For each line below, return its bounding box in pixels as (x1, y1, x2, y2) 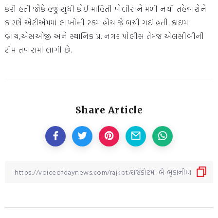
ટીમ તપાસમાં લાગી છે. (5, 44, 72, 56)
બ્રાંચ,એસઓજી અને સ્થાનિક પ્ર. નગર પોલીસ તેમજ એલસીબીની (5, 30, 204, 42)
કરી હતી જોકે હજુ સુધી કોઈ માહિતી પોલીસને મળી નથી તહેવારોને (5, 3, 206, 15)
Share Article (75, 104, 143, 116)
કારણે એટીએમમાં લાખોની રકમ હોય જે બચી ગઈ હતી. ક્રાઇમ (5, 17, 188, 29)
